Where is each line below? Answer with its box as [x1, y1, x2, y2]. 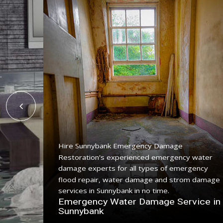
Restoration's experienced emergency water [58, 153, 213, 161]
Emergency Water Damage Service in [58, 196, 221, 207]
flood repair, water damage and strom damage [58, 175, 220, 184]
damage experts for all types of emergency [58, 164, 208, 173]
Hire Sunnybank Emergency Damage [58, 141, 183, 150]
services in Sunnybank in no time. [58, 186, 169, 195]
